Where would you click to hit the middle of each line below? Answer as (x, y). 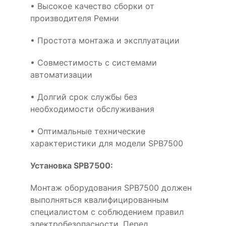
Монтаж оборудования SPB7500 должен (111, 187)
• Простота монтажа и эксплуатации (105, 40)
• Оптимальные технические (88, 131)
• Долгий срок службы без (84, 97)
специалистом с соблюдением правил (107, 212)
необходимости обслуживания (92, 109)
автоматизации (61, 74)
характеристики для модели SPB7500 (107, 143)
